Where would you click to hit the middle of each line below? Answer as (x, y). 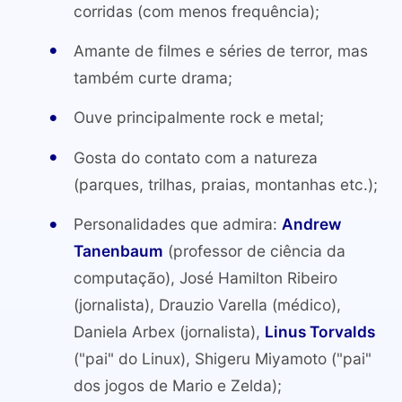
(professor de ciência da (254, 251)
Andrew (311, 224)
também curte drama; (153, 77)
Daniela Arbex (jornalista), (169, 332)
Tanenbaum (118, 251)
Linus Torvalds (319, 332)
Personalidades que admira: (177, 224)
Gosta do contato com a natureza (195, 157)
